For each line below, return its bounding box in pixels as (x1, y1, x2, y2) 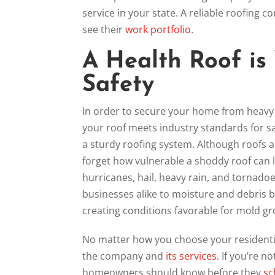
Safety (82, 72, 155, 97)
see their (82, 22, 126, 36)
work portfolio (125, 22, 192, 36)
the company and (82, 249, 166, 263)
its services (166, 249, 217, 263)
